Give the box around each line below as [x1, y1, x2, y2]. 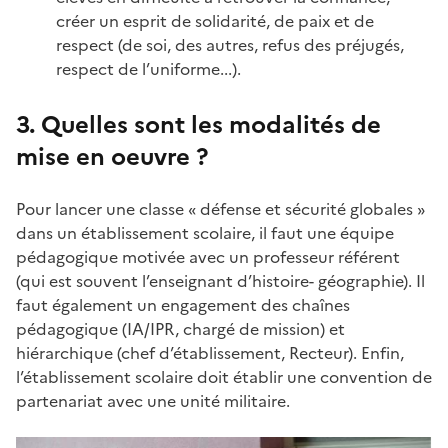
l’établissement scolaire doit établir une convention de [16, 365, 432, 389]
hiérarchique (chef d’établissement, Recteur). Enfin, [16, 341, 404, 365]
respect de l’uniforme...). [56, 57, 241, 81]
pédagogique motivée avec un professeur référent [16, 245, 400, 269]
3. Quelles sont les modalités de [16, 107, 381, 143]
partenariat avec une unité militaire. [16, 389, 290, 413]
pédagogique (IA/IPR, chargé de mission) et [16, 317, 345, 341]
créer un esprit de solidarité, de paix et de [56, 9, 374, 33]
